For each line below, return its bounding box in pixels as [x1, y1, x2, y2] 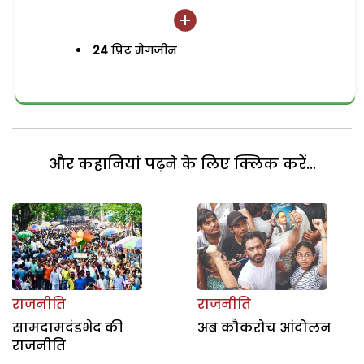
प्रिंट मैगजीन [108, 42, 178, 58]
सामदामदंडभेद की [12, 318, 123, 337]
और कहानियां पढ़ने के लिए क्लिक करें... [48, 154, 316, 175]
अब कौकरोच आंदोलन [197, 318, 331, 337]
